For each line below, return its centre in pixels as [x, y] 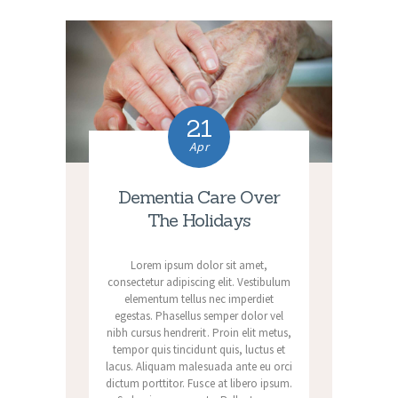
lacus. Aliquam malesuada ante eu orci [199, 366]
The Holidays [199, 219]
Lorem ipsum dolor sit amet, [199, 265]
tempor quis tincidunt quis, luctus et [199, 349]
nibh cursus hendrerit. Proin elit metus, [199, 332]
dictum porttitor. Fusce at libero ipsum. [199, 383]
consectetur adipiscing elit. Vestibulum [199, 282]
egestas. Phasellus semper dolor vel [199, 315]
